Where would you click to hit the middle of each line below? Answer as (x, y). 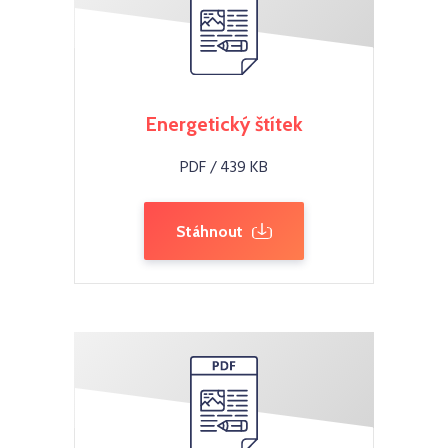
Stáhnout (209, 232)
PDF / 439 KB (224, 168)
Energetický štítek (224, 124)
